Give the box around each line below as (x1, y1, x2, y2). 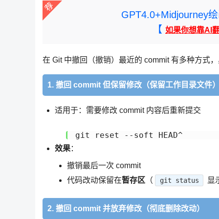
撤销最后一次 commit (67, 161, 141, 170)
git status (159, 176, 199, 185)
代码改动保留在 (67, 176, 122, 185)
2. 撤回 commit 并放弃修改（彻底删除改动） (47, 204, 204, 213)
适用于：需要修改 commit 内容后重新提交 (55, 106, 201, 114)
